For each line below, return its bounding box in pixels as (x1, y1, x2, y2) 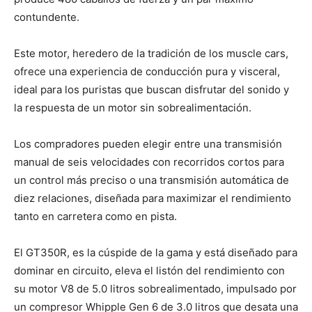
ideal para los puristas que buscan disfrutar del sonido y (14, 82, 289, 96)
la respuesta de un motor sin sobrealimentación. (14, 100, 251, 114)
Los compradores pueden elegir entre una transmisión (14, 136, 282, 150)
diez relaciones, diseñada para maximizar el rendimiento (14, 191, 291, 205)
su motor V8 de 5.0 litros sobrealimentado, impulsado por (14, 281, 297, 295)
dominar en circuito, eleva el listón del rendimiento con (14, 263, 285, 277)
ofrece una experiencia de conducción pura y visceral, (14, 64, 280, 78)
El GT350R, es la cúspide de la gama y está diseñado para (14, 245, 297, 259)
